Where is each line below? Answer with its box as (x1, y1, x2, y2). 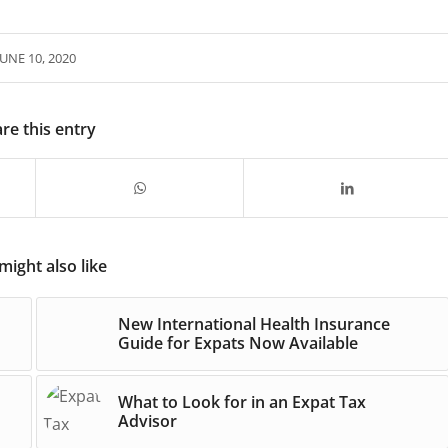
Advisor (117, 409, 177, 432)
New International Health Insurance (117, 312, 390, 335)
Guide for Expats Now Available (117, 331, 358, 354)
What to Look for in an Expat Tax (117, 390, 366, 413)
